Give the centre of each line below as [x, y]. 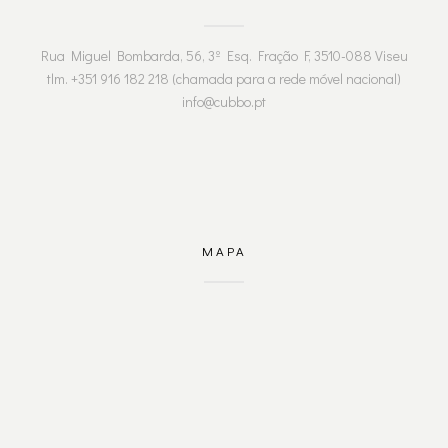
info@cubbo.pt [224, 102]
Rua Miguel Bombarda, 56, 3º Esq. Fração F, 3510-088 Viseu [224, 56]
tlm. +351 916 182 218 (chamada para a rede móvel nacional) [224, 79]
